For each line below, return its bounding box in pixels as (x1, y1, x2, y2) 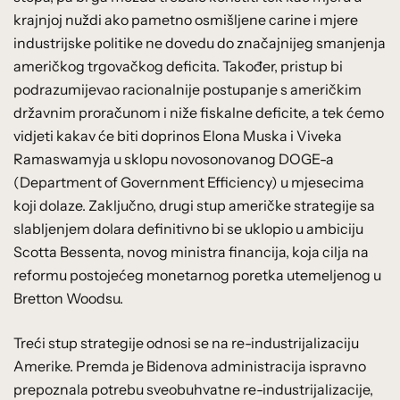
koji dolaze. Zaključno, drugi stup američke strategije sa (13, 196, 375, 214)
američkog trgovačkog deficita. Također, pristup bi (13, 56, 343, 75)
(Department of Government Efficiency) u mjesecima (13, 172, 364, 191)
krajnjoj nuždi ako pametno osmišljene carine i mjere (13, 10, 358, 29)
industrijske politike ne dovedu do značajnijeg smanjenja (13, 33, 386, 52)
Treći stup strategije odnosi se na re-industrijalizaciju (13, 333, 359, 352)
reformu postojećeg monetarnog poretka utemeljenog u (13, 265, 381, 284)
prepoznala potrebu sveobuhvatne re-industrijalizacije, (13, 379, 373, 398)
